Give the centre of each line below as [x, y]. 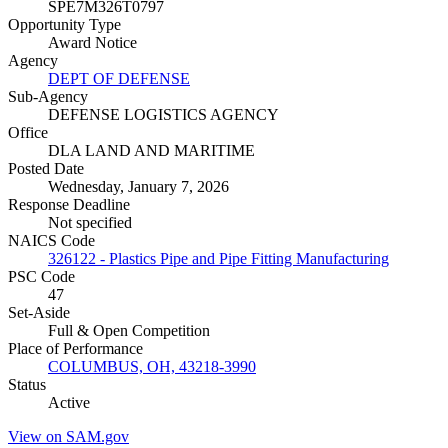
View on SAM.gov [68, 437]
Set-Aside [39, 313]
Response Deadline [69, 205]
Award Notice [92, 43]
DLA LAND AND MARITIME [151, 151]
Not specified [90, 223]
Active [69, 403]
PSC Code [41, 277]
